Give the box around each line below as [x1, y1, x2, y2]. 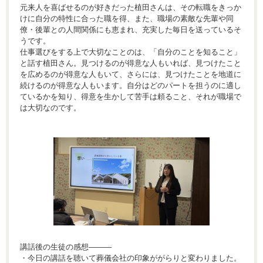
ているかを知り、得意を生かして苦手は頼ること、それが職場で [20, 92, 241, 102]
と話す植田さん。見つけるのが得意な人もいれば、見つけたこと [20, 59, 241, 68]
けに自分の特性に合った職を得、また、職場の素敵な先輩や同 [20, 14, 234, 23]
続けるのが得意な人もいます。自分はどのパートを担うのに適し [20, 81, 241, 90]
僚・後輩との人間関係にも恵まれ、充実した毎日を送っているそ [20, 25, 241, 35]
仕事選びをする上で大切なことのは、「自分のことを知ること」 [20, 48, 241, 57]
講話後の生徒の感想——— [20, 242, 112, 251]
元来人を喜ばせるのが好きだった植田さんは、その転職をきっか [20, 3, 241, 12]
